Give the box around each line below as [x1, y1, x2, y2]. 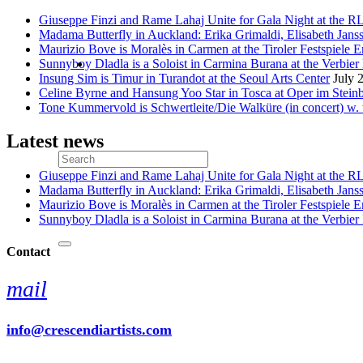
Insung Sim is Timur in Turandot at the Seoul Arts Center [39, 70, 330, 85]
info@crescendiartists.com [6, 321, 172, 338]
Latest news [6, 130, 104, 152]
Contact [6, 244, 50, 258]
